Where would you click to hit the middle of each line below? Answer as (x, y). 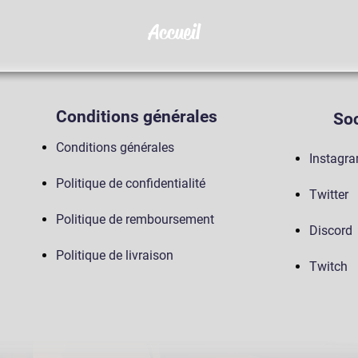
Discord (332, 231)
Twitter (330, 195)
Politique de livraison (116, 256)
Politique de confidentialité (131, 184)
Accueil (174, 33)
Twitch (328, 267)
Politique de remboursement (137, 220)
